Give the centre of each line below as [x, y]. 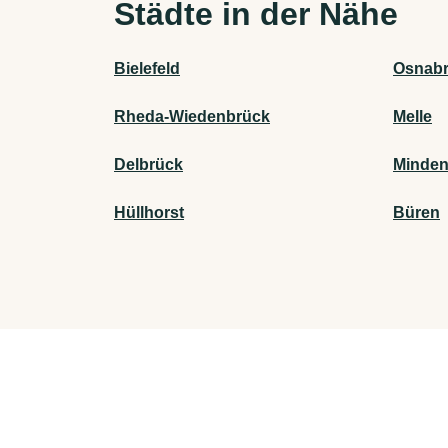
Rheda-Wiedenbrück [192, 117]
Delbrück [148, 165]
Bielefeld [147, 69]
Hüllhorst [149, 213]
